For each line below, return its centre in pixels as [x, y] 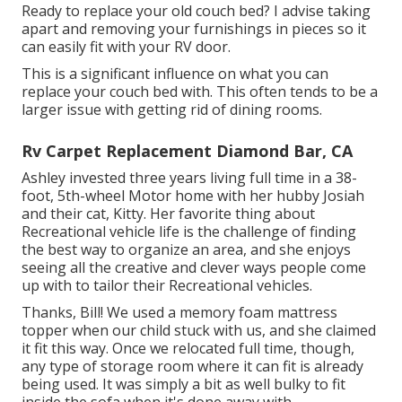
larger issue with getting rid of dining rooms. [172, 110]
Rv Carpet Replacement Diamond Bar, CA [187, 151]
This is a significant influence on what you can [175, 74]
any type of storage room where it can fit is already [192, 367]
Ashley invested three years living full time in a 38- [189, 178]
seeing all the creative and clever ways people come [194, 268]
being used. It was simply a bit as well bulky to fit [184, 385]
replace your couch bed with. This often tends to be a [200, 92]
